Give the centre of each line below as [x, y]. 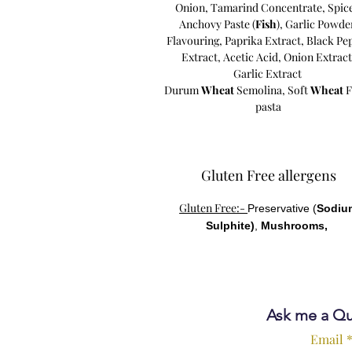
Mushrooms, [295, 225]
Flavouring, [195, 40]
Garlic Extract [268, 73]
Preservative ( [282, 208]
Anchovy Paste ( [218, 24]
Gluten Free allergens [268, 175]
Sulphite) [231, 225]
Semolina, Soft [273, 90]
